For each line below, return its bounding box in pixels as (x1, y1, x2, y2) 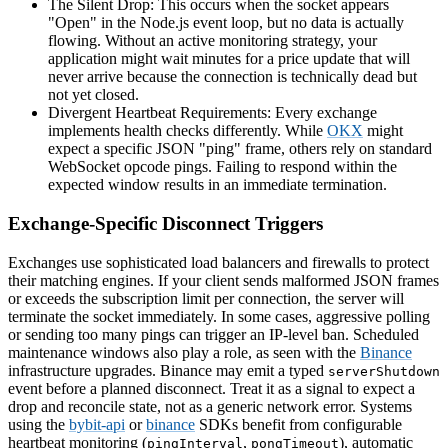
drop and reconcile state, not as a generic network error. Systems (8, 397, 412, 415)
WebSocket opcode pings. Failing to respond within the (48, 158, 397, 176)
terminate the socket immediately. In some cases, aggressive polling (8, 307, 430, 325)
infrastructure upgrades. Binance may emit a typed (8, 361, 328, 379)
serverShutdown (328, 363, 440, 379)
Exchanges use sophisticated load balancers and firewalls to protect (8, 253, 429, 271)
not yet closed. (48, 86, 139, 104)
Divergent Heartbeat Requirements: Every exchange (48, 104, 377, 122)
